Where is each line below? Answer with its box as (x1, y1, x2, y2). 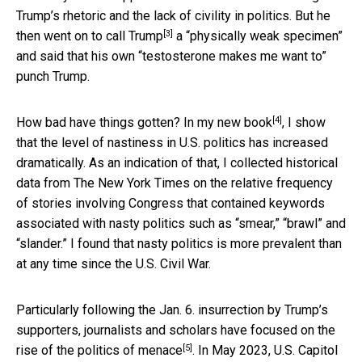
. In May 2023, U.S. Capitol (192, 343, 338, 359)
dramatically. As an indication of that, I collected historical (16, 155, 338, 171)
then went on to (16, 28, 106, 44)
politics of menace (78, 343, 183, 359)
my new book (197, 115, 272, 131)
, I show (282, 115, 326, 131)
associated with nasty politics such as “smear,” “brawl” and (16, 216, 346, 232)
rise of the (16, 343, 78, 359)
